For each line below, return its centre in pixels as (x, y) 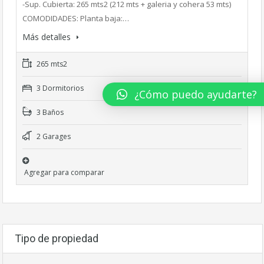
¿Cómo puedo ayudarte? (196, 95)
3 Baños (49, 112)
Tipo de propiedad (57, 238)
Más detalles (48, 37)
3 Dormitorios (59, 88)
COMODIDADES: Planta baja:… (76, 18)
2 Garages (53, 136)
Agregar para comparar (64, 172)
